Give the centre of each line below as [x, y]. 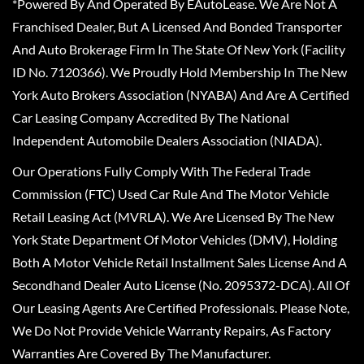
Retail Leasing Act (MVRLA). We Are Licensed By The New [173, 217]
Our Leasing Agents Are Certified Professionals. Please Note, [181, 308]
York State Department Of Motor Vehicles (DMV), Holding [175, 239]
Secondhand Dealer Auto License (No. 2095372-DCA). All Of [181, 285]
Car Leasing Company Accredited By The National [151, 117]
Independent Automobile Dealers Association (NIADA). [167, 140]
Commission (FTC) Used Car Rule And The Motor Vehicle [171, 194]
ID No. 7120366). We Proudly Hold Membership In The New [180, 72]
